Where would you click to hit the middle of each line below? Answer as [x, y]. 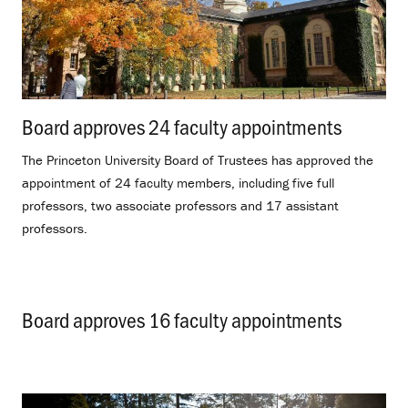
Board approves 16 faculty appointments [182, 319]
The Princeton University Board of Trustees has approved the [198, 160]
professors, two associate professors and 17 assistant [180, 206]
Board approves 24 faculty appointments [182, 127]
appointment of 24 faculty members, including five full [178, 183]
